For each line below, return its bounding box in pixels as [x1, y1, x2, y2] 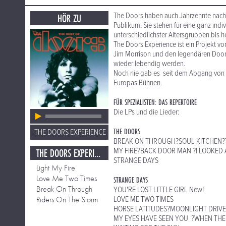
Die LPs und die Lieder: [114, 107, 179, 118]
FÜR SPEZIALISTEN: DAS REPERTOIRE [114, 97, 197, 107]
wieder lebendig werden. [114, 59, 185, 69]
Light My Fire [36, 162, 75, 173]
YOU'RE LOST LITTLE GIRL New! [114, 185, 204, 195]
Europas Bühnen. [114, 78, 162, 88]
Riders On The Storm [36, 194, 98, 205]
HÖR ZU [58, 11, 81, 26]
